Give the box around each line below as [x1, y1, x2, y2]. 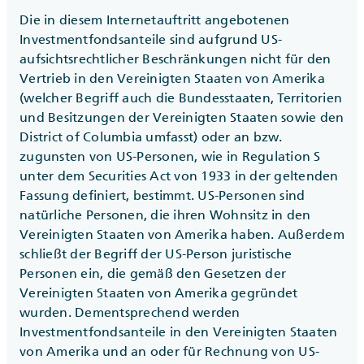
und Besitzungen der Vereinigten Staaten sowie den [19, 109, 344, 126]
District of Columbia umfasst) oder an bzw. [19, 128, 283, 145]
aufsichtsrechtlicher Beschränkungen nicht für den [19, 50, 331, 67]
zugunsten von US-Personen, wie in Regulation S [19, 148, 321, 165]
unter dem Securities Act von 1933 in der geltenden [19, 167, 339, 184]
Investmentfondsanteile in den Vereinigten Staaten [19, 323, 338, 340]
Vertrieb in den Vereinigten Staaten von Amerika [19, 70, 325, 87]
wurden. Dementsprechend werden [19, 304, 240, 321]
